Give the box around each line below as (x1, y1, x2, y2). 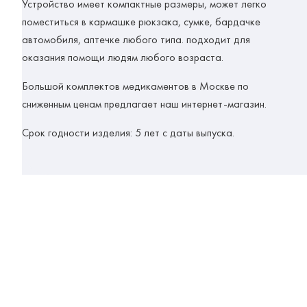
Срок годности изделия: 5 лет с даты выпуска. (22, 125, 234, 140)
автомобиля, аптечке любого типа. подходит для (22, 32, 250, 47)
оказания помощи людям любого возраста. (22, 50, 223, 65)
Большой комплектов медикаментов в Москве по (22, 79, 249, 94)
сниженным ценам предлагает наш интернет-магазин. (22, 97, 267, 112)
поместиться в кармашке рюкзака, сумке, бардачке (22, 14, 260, 29)
